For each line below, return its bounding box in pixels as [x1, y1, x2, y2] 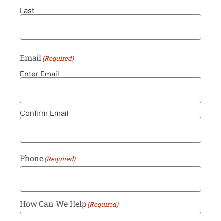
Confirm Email [20, 109, 69, 118]
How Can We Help [20, 198, 86, 209]
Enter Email [20, 69, 59, 79]
